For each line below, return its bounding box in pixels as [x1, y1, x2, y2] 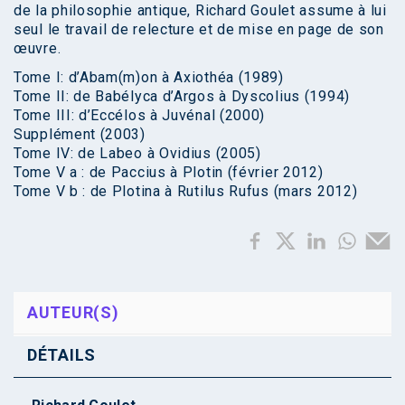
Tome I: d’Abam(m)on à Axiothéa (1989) [14, 68, 284, 86]
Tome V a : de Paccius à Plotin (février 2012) [14, 163, 324, 181]
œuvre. [14, 39, 61, 57]
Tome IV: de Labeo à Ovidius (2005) [14, 144, 261, 162]
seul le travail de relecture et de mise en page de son [14, 20, 384, 38]
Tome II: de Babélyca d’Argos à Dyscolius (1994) [14, 87, 350, 105]
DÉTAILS [27, 344, 96, 364]
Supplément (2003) [14, 125, 146, 143]
